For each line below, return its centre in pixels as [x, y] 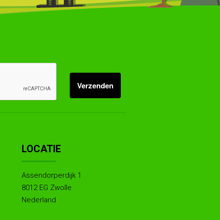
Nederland [39, 200]
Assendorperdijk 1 [52, 176]
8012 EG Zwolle [47, 188]
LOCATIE [41, 149]
